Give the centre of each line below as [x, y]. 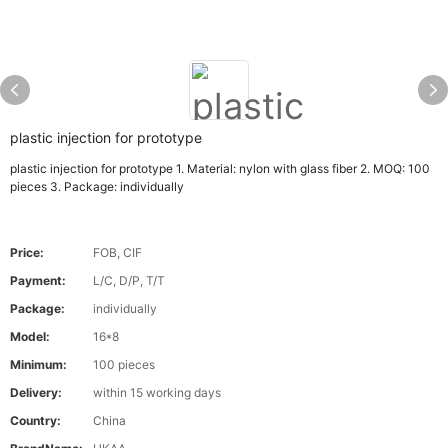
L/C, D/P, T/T [129, 280]
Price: [27, 252]
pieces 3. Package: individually [97, 186]
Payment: [38, 280]
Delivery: [36, 392]
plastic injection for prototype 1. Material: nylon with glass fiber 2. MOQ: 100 [220, 168]
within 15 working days [157, 392]
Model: [30, 336]
